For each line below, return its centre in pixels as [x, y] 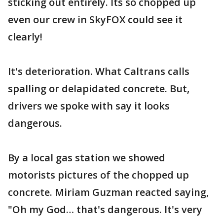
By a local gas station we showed [87, 158]
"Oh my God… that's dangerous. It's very [105, 209]
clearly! [25, 37]
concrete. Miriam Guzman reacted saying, [108, 192]
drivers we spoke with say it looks [89, 106]
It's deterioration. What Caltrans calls [99, 71]
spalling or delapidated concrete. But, [99, 89]
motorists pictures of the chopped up [98, 175]
